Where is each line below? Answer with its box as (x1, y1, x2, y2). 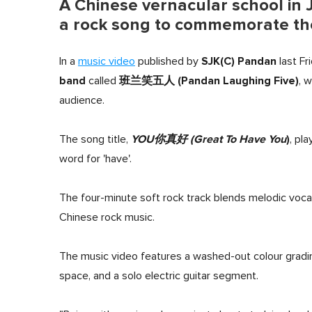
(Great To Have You (190, 132, 286, 147)
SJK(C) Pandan (201, 54, 276, 69)
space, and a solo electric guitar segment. (59, 270, 258, 282)
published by (135, 56, 201, 68)
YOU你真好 (131, 132, 187, 147)
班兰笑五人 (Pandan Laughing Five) (119, 74, 299, 88)
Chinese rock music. (59, 212, 155, 224)
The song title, (59, 134, 131, 146)
